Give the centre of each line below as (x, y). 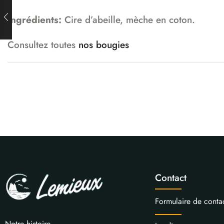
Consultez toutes (43, 44)
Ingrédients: (36, 19)
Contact (171, 178)
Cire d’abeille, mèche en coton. (130, 19)
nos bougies (104, 44)
